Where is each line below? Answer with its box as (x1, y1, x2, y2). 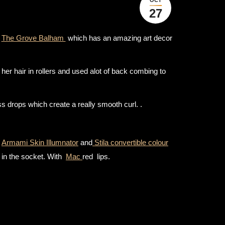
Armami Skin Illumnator (2, 138, 78, 147)
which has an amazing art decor (65, 34, 172, 42)
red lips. (82, 152, 110, 161)
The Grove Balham (1, 34, 66, 42)
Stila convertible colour (92, 138, 168, 147)
